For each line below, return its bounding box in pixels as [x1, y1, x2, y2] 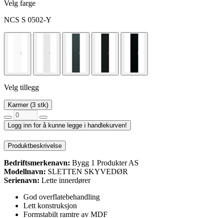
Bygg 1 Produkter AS [70, 158, 139, 167]
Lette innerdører [39, 176, 91, 184]
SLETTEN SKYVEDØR [46, 167, 128, 176]
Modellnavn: [4, 167, 46, 176]
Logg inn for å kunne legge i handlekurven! [8, 121, 127, 129]
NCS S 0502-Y [4, 15, 52, 24]
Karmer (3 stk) [8, 101, 48, 109]
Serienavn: [4, 176, 39, 184]
